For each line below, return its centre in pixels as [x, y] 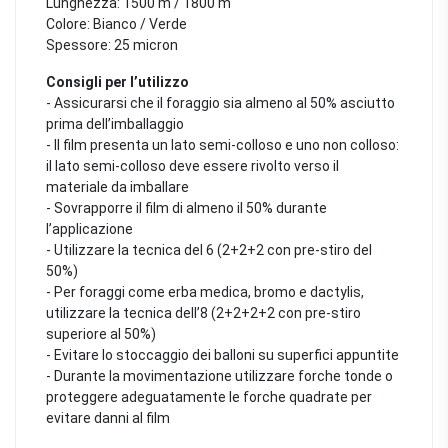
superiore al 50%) [101, 333]
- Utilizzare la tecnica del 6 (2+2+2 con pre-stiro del [209, 249]
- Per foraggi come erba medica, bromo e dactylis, [205, 291]
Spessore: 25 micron [112, 44]
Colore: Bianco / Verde [116, 23]
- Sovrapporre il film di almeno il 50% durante [186, 207]
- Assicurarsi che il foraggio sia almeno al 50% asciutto [220, 102]
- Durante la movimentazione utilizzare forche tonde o [219, 375]
